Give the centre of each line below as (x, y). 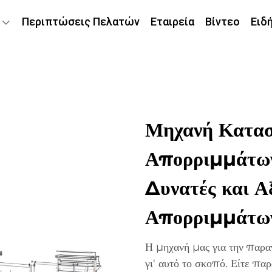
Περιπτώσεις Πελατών (81, 22)
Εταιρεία (172, 22)
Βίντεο (223, 22)
